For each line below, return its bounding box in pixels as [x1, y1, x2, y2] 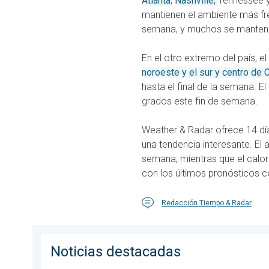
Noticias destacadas [50, 243, 181, 261]
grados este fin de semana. [142, 95, 258, 107]
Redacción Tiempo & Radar [162, 199, 252, 208]
